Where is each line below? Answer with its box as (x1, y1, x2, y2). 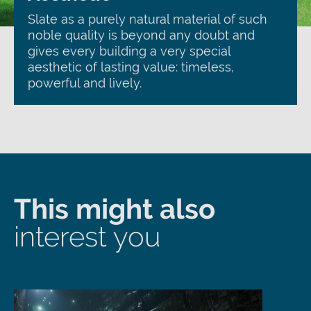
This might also (14, 192, 215, 225)
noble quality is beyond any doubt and (28, 28, 255, 42)
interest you (14, 220, 160, 253)
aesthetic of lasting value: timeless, (28, 60, 234, 74)
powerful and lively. (28, 76, 142, 90)
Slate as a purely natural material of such (28, 12, 267, 26)
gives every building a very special (28, 44, 230, 58)
